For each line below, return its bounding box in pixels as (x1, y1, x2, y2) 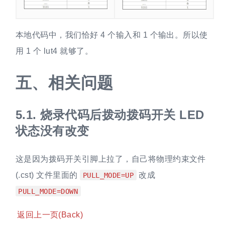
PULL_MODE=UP (82, 171, 134, 179)
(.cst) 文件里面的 (15, 170, 80, 179)
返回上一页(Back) (17, 210, 83, 219)
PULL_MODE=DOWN (18, 187, 78, 195)
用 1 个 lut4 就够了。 (15, 47, 93, 56)
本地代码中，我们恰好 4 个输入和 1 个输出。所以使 (15, 31, 208, 40)
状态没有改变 (15, 124, 89, 138)
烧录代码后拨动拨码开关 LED (40, 107, 204, 122)
